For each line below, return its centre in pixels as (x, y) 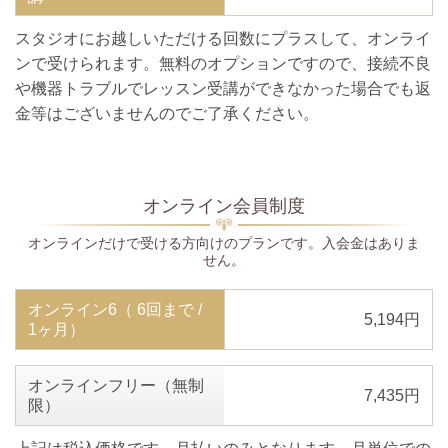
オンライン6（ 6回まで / (115, 310)
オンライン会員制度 (224, 205)
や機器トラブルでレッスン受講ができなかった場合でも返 (223, 89)
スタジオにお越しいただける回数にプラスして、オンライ (223, 39)
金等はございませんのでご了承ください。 (167, 114)
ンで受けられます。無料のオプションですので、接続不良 (223, 64)
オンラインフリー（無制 (116, 386)
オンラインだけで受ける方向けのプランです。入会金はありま (224, 242)
